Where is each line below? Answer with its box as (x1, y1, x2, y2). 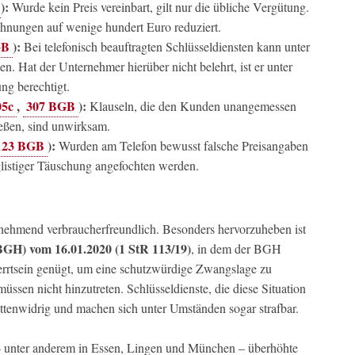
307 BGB (26, 97, 75, 115)
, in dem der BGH (191, 240, 281, 257)
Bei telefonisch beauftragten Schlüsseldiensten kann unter (21, 38, 310, 55)
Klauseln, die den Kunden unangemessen (86, 97, 296, 114)
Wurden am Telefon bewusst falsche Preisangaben (55, 137, 308, 154)
